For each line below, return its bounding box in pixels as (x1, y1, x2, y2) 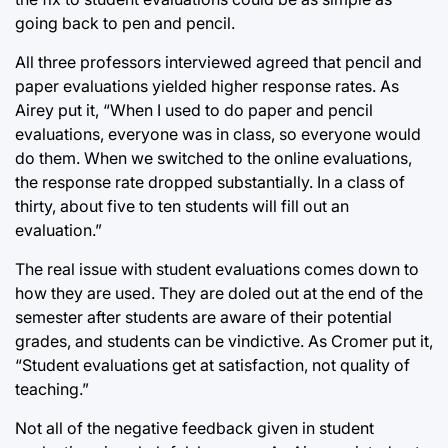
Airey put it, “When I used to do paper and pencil (15, 99, 373, 120)
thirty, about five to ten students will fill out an (15, 195, 349, 216)
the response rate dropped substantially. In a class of (15, 171, 405, 192)
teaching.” (15, 378, 89, 399)
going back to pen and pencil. (15, 12, 235, 33)
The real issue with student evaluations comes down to (15, 258, 419, 279)
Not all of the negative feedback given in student (15, 417, 374, 438)
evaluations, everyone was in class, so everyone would (15, 123, 421, 144)
